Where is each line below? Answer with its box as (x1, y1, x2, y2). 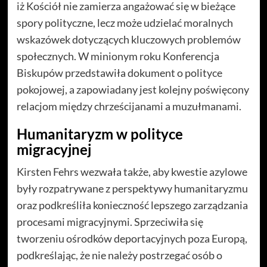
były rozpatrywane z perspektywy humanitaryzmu (16, 181, 248, 195)
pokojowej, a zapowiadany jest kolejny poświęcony (16, 82, 249, 96)
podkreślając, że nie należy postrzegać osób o (16, 248, 222, 262)
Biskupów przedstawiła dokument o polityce (16, 66, 222, 79)
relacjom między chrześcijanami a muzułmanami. (16, 99, 241, 113)
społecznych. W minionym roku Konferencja (16, 49, 219, 63)
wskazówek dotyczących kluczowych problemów (16, 32, 241, 46)
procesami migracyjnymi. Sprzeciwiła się (16, 215, 203, 228)
